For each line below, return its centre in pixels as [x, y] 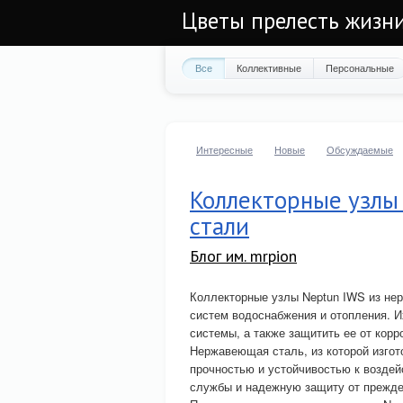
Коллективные [269, 67]
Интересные [224, 149]
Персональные [360, 67]
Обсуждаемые [360, 149]
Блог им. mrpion [243, 256]
